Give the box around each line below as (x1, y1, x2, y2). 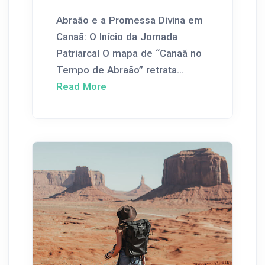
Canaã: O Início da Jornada (56, 31, 177, 43)
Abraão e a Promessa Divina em (56, 14, 203, 27)
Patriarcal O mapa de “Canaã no (56, 47, 202, 60)
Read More (56, 80, 106, 93)
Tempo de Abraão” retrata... (56, 64, 184, 76)
